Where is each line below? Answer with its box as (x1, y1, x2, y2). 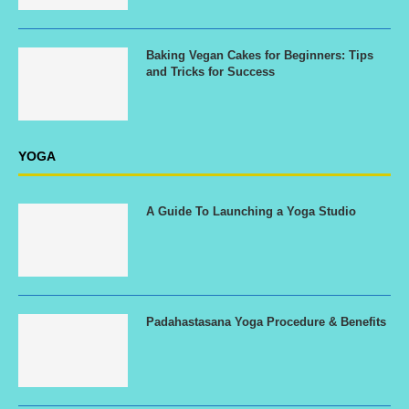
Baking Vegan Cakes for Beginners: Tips (146, 48, 373, 62)
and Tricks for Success (146, 65, 275, 79)
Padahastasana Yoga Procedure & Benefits (146, 315, 386, 329)
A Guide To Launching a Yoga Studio (146, 204, 356, 218)
